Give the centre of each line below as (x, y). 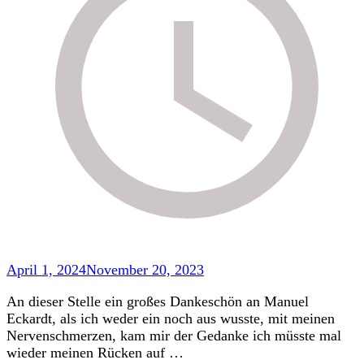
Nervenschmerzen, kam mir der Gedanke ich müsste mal (174, 336)
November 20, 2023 (145, 270)
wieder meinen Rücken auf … (95, 353)
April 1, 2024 (46, 270)
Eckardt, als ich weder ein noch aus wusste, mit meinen (171, 319)
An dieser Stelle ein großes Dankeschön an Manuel (158, 302)
